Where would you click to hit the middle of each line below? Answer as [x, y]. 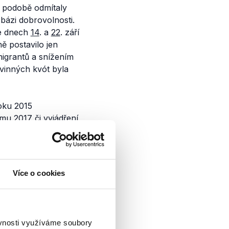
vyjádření [61, 118]
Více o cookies [39, 173]
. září [70, 32]
